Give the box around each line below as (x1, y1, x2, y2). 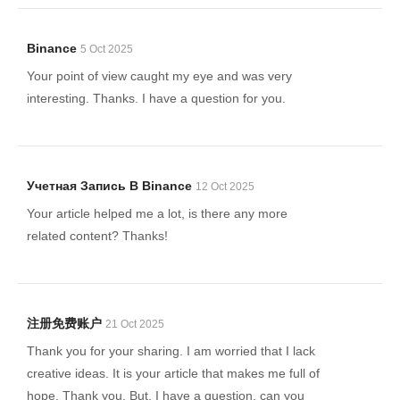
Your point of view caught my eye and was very (27, 69, 292, 83)
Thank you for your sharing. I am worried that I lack (27, 344, 315, 358)
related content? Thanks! (27, 229, 168, 243)
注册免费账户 (27, 316, 102, 330)
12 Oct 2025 (196, 180, 254, 193)
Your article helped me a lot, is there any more (27, 206, 287, 221)
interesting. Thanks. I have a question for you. (27, 91, 286, 105)
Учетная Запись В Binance (27, 179, 192, 193)
